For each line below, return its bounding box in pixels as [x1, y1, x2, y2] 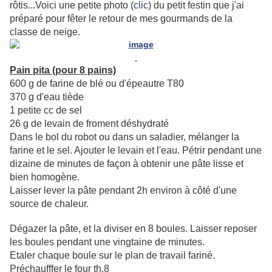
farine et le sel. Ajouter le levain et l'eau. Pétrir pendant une [10, 145, 262, 156]
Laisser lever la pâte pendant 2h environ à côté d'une [10, 185, 237, 196]
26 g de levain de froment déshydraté [10, 118, 171, 129]
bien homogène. [10, 172, 80, 183]
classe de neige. [10, 27, 83, 38]
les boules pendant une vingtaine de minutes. [10, 237, 207, 248]
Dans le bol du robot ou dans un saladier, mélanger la [10, 132, 239, 143]
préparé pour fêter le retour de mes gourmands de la [10, 13, 233, 24]
